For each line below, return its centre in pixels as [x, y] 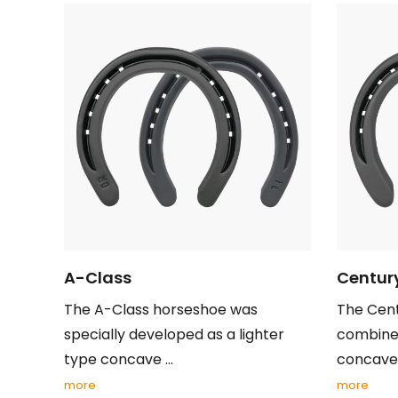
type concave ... [119, 360]
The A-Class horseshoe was [161, 310]
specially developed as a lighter [174, 335]
